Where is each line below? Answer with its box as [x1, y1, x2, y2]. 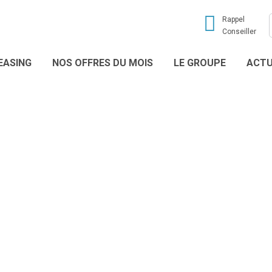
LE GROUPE [173, 57, 226, 69]
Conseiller [222, 27, 257, 36]
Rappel [222, 15, 245, 24]
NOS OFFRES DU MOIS [52, 57, 153, 69]
